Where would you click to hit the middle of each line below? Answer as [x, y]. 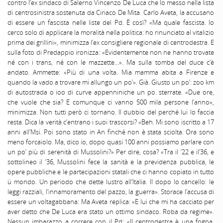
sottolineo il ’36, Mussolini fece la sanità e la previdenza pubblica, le [111, 162]
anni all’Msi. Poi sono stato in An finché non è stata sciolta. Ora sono [111, 132]
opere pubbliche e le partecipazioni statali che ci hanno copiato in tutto [111, 172]
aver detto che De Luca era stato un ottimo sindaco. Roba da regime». [111, 212]
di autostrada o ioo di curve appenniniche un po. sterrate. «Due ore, [111, 92]
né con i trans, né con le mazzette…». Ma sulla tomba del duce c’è [111, 62]
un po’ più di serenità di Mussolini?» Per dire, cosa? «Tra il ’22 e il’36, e [111, 152]
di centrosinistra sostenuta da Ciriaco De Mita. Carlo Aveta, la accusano [111, 13]
